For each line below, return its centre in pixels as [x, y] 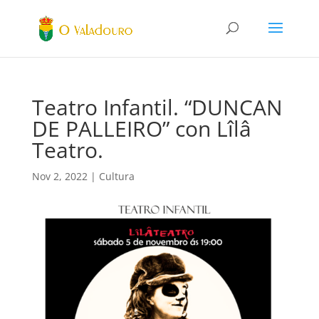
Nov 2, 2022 [59, 176]
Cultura [116, 176]
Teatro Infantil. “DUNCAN [157, 107]
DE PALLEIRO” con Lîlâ [141, 129]
